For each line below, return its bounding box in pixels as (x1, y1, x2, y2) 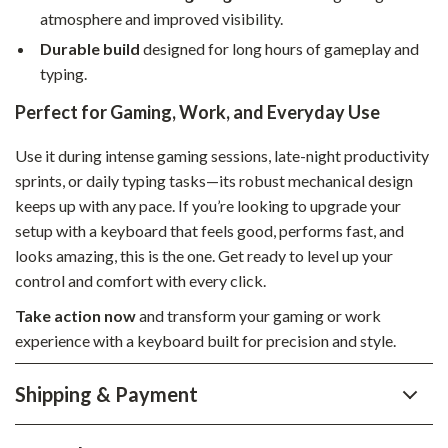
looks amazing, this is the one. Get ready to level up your (15, 246, 393, 265)
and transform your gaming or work (136, 306, 381, 325)
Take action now (15, 306, 136, 325)
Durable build (40, 39, 140, 58)
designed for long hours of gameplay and (140, 39, 419, 58)
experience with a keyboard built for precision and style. (15, 331, 396, 350)
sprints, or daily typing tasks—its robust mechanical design (15, 171, 413, 190)
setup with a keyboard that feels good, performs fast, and (15, 221, 404, 240)
